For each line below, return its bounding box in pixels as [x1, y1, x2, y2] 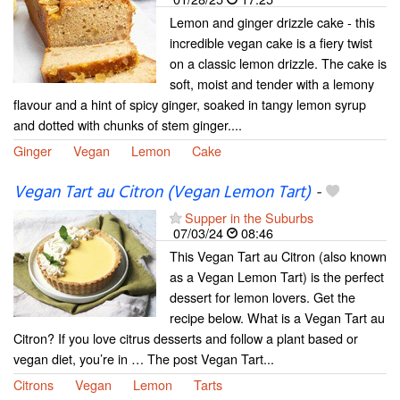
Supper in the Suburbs [185, 207, 313, 227]
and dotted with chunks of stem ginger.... [13, 115, 242, 135]
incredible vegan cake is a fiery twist [170, 33, 372, 53]
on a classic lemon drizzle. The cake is [170, 54, 387, 73]
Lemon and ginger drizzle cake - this [170, 12, 375, 32]
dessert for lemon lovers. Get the [170, 287, 355, 306]
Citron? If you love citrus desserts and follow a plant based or [13, 328, 358, 347]
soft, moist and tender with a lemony [170, 74, 374, 94]
